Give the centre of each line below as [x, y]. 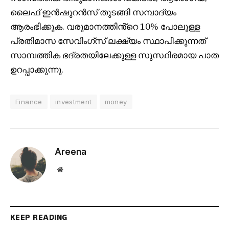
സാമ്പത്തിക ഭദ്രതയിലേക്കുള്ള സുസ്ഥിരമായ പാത [114, 55]
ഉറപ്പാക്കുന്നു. [37, 70]
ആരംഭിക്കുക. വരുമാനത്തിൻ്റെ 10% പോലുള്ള [105, 27]
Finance [29, 102]
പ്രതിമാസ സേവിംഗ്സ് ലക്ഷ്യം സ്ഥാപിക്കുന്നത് [108, 41]
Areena [71, 152]
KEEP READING [39, 218]
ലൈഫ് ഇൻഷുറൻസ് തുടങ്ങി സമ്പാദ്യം [93, 13]
